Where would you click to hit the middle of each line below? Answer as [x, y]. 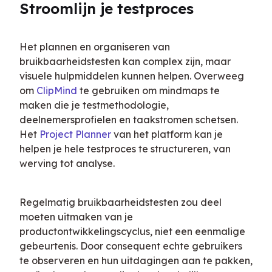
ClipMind [57, 91]
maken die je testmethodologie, [94, 105]
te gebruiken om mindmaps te [148, 91]
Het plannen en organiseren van [95, 47]
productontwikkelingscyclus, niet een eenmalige [132, 232]
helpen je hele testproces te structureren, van [125, 149]
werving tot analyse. [67, 164]
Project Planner [75, 134]
